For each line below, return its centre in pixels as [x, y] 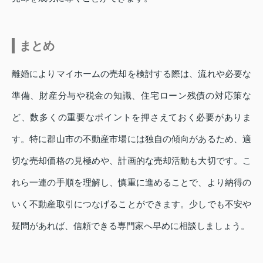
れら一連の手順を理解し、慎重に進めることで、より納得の [131, 182]
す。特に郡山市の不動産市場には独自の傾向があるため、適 [131, 139]
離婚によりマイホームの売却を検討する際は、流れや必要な [131, 73]
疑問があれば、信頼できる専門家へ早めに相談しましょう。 [131, 225]
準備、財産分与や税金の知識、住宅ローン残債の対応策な [131, 95]
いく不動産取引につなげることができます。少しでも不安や [131, 204]
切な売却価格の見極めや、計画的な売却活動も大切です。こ [131, 160]
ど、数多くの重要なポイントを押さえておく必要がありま [131, 117]
